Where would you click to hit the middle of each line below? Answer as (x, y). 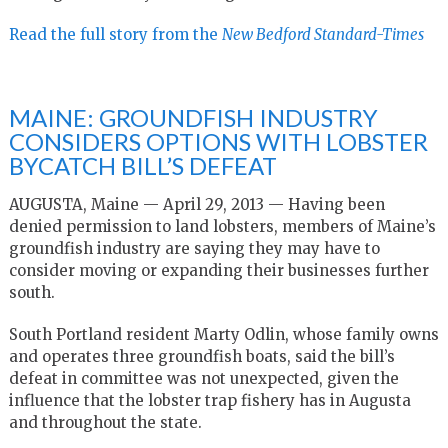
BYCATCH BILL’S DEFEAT (142, 165)
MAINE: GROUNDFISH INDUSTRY (193, 117)
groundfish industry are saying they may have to (194, 248)
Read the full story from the (115, 34)
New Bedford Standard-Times (324, 34)
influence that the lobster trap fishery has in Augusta (209, 400)
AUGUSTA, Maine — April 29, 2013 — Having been (196, 204)
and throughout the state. (105, 422)
